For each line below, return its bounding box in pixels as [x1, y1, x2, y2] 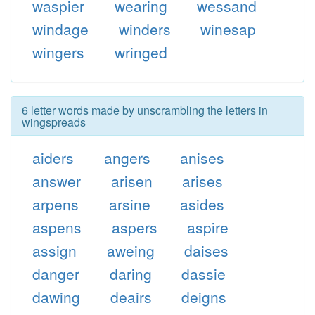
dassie [181, 263, 226, 284]
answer [32, 170, 81, 191]
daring [109, 263, 152, 284]
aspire [187, 217, 229, 238]
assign [32, 240, 77, 261]
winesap [200, 18, 257, 39]
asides [180, 193, 225, 214]
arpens [32, 193, 79, 214]
